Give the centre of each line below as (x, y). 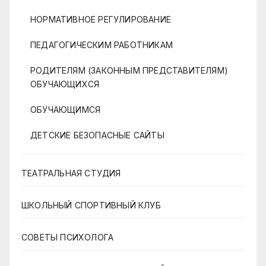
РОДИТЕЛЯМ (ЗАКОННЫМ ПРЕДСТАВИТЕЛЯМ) (129, 70)
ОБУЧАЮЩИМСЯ (66, 109)
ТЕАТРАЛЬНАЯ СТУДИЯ (71, 173)
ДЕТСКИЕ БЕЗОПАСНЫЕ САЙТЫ (97, 135)
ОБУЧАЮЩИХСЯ (65, 84)
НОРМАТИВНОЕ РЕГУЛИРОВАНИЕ (101, 19)
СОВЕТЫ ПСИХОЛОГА (68, 237)
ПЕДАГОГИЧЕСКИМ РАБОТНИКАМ (102, 45)
